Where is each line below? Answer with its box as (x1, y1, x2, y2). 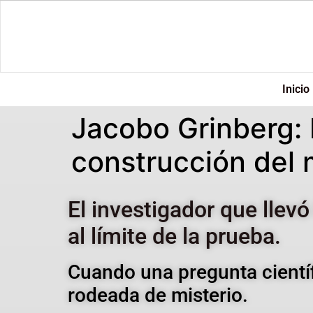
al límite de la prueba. (68, 223, 281, 249)
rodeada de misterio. (68, 284, 248, 307)
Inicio (282, 82, 310, 96)
